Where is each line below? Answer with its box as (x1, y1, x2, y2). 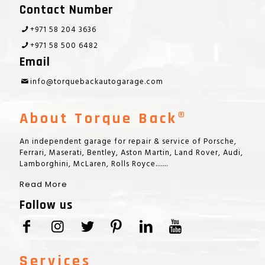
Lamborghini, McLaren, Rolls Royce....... (20, 158, 168, 170)
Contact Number (20, 2, 114, 18)
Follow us (20, 197, 73, 213)
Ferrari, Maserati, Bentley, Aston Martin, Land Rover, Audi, (20, 147, 243, 159)
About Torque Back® (20, 109, 188, 128)
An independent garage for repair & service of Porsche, (20, 135, 237, 148)
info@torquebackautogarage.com (30, 76, 164, 88)
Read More (20, 179, 67, 190)
